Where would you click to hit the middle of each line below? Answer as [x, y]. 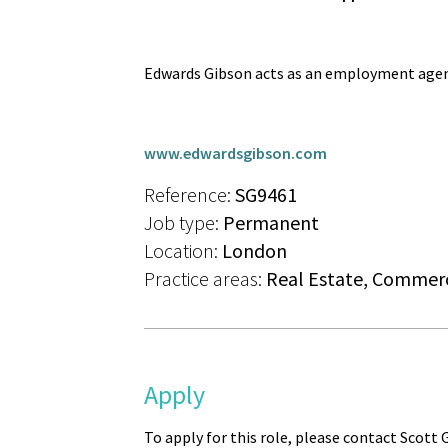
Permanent [271, 222]
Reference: [189, 194]
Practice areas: [205, 278]
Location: [183, 250]
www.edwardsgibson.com [235, 153]
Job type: [183, 222]
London [254, 250]
